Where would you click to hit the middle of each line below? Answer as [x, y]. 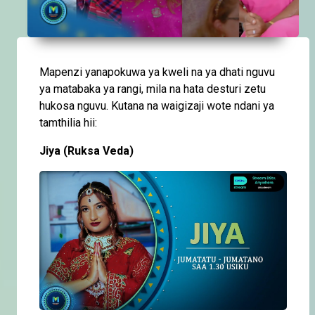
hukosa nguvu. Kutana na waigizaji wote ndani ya [157, 105]
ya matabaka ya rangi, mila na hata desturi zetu [153, 89]
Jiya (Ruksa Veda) [86, 150]
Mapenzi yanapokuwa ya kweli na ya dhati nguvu [157, 72]
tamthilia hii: [68, 122]
